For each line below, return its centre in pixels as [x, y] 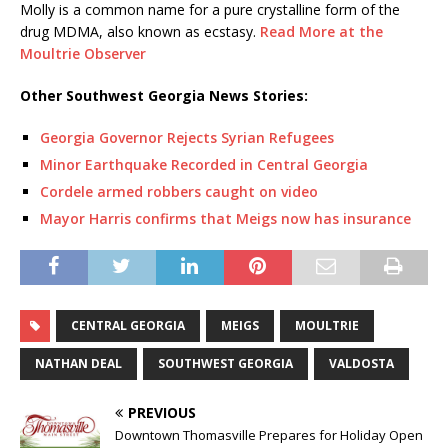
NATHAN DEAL [78, 364]
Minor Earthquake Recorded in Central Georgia [204, 165]
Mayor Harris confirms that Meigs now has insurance [225, 219]
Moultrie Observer [83, 54]
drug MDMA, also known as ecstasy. [140, 32]
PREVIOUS [162, 413]
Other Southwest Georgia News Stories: [164, 96]
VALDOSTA [361, 364]
